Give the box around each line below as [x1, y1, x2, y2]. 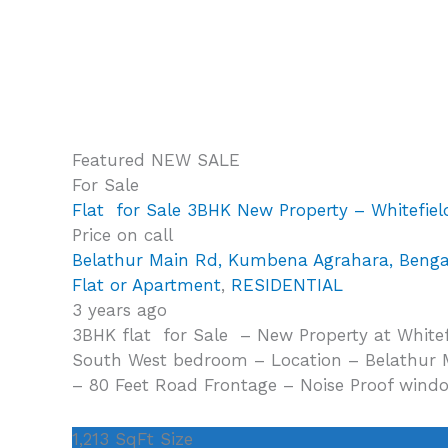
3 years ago [72, 299, 167, 320]
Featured [72, 149, 151, 170]
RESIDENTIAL [231, 274, 343, 295]
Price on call [72, 224, 173, 245]
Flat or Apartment [72, 274, 221, 295]
